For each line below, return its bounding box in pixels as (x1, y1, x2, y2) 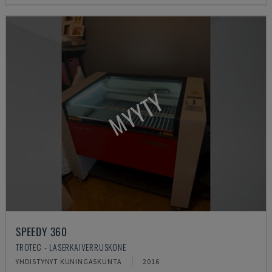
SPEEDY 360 (16, 223, 67, 239)
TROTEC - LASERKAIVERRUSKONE (16, 240, 126, 253)
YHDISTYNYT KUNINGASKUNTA (16, 257, 123, 266)
